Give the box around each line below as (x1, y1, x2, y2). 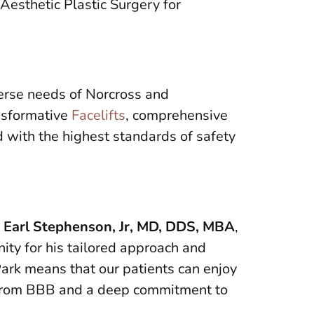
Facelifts (71, 106, 125, 125)
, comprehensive (125, 106, 228, 125)
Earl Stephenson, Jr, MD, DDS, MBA (4, 217, 235, 236)
